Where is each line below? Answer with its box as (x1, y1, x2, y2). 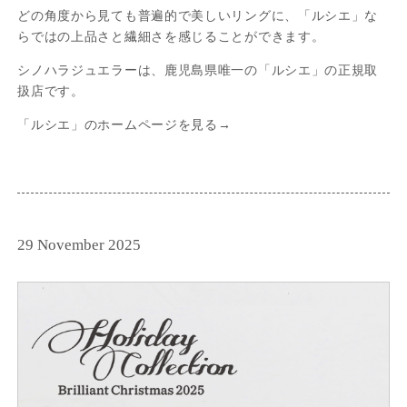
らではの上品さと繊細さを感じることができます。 (17, 28, 325, 44)
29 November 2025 (17, 236, 142, 254)
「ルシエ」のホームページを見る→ (17, 116, 232, 132)
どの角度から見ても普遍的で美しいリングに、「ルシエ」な (17, 7, 379, 23)
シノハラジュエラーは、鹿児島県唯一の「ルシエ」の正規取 (17, 62, 379, 77)
